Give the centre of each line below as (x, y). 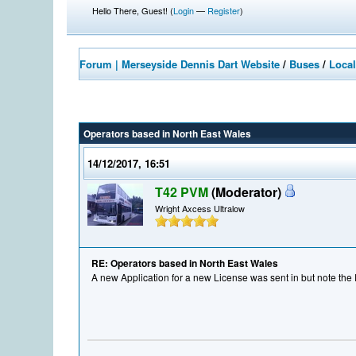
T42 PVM (182, 192)
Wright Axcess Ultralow (200, 209)
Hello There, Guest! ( (133, 10)
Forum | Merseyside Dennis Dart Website (180, 64)
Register (224, 10)
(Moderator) (247, 192)
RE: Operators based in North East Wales (185, 263)
